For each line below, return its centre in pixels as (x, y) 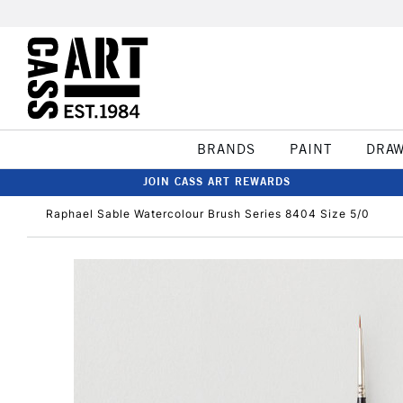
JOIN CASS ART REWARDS (217, 181)
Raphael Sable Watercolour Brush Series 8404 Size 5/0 (208, 214)
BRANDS (226, 149)
